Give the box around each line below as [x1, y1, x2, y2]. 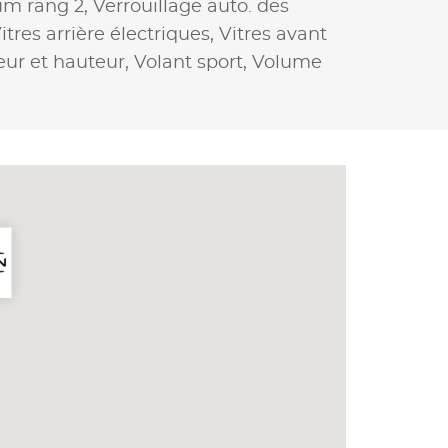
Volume [252, 53, 322, 72]
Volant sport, [134, 53, 252, 72]
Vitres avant [219, 25, 327, 44]
